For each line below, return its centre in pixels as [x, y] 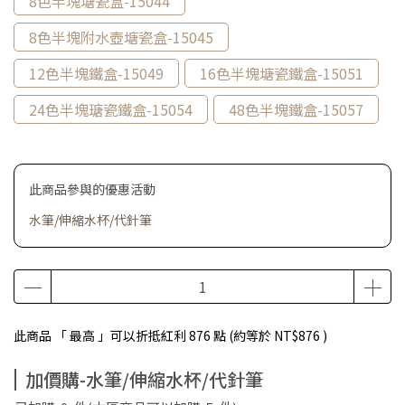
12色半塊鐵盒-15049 [96, 73]
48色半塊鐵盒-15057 [296, 109]
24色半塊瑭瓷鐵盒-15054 [111, 109]
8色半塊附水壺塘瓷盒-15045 [121, 37]
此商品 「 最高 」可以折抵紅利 [101, 335]
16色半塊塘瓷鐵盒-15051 [282, 73]
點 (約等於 [242, 335]
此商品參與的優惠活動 [92, 189]
